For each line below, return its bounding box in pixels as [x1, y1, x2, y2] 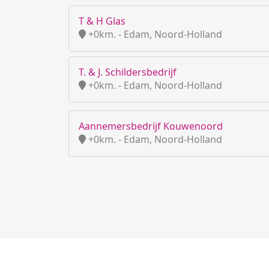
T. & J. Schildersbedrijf [79, 65, 177, 79]
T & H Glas [79, 14, 125, 28]
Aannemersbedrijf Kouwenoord [79, 119, 223, 133]
